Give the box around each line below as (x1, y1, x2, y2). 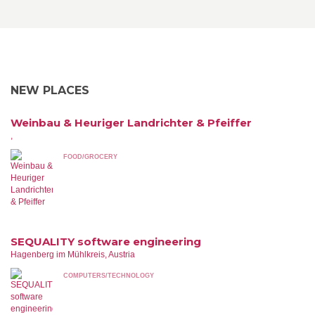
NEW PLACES (11, 84, 89, 97)
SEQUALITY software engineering (11, 235, 201, 248)
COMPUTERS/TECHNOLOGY (63, 272, 154, 279)
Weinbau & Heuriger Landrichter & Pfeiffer (11, 116, 252, 129)
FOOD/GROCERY (63, 153, 117, 160)
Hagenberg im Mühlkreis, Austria (11, 250, 135, 259)
